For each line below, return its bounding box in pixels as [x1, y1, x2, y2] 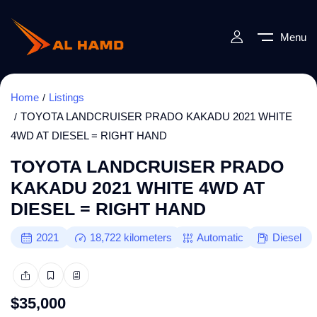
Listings [49, 91, 84, 104]
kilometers [123, 231, 172, 244]
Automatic [197, 231, 244, 244]
